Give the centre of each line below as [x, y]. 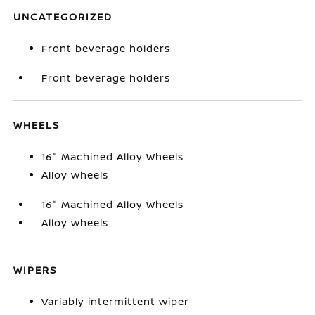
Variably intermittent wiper [116, 301]
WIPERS [36, 270]
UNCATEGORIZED [63, 17]
